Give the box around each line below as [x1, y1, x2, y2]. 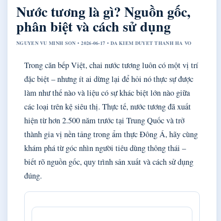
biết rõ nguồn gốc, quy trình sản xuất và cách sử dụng [24, 156, 193, 168]
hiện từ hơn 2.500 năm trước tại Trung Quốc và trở [24, 115, 184, 126]
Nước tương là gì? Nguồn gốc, [16, 1, 190, 22]
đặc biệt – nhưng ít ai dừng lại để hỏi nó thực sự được [24, 74, 193, 85]
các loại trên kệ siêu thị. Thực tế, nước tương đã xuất [24, 101, 191, 112]
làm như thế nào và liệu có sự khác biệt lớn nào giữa [24, 87, 190, 99]
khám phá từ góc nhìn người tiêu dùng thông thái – [24, 143, 186, 154]
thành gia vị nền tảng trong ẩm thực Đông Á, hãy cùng [24, 129, 198, 140]
